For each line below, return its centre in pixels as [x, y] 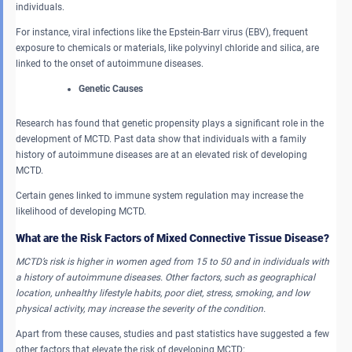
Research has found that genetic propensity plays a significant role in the [170, 123]
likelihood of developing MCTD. [81, 211]
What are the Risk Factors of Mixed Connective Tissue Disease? [172, 238]
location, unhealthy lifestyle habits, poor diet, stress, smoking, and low [163, 293]
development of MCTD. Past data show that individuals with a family [161, 139]
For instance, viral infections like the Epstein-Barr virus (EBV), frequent [162, 32]
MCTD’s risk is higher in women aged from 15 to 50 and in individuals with [172, 261]
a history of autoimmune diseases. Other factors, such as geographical [165, 277]
